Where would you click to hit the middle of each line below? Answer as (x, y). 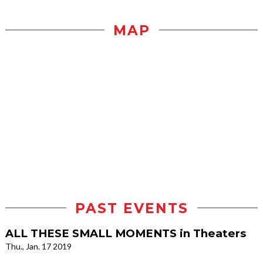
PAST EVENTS (131, 208)
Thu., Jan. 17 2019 (38, 246)
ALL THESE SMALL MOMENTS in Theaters (126, 233)
